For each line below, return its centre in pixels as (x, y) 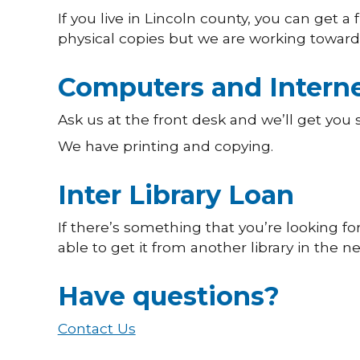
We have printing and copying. (165, 146)
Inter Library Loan (176, 195)
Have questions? (168, 296)
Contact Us (96, 328)
